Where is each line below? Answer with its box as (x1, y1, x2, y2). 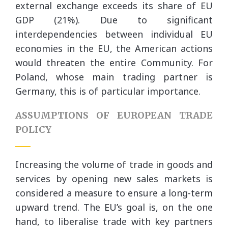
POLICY (15, 124, 51, 135)
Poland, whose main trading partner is (15, 71, 213, 83)
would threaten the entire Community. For (15, 56, 213, 69)
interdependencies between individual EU (15, 28, 213, 40)
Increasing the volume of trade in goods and (15, 158, 213, 170)
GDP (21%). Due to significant (15, 14, 213, 26)
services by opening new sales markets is (15, 173, 213, 185)
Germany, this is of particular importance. (15, 85, 201, 97)
